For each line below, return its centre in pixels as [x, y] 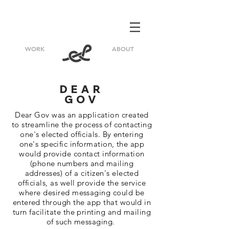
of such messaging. [82, 222]
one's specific [44, 144]
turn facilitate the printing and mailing [82, 212]
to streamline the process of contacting [82, 124]
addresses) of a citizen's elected [82, 173]
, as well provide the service [96, 183]
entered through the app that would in [82, 202]
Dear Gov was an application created [82, 115]
